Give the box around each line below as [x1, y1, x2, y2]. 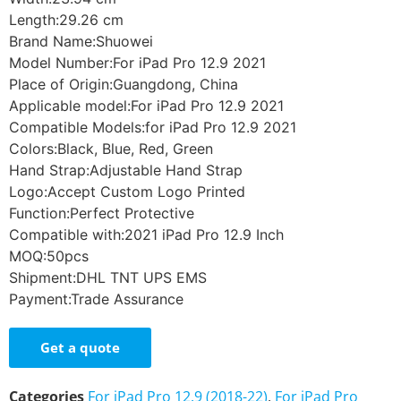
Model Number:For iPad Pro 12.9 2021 [9, 54, 266, 73]
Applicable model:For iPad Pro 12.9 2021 [9, 97, 284, 115]
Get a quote [40, 338, 120, 357]
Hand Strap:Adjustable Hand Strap [9, 161, 243, 180]
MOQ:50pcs [9, 247, 89, 266]
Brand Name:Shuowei [9, 32, 153, 51]
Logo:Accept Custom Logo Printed [9, 183, 245, 201]
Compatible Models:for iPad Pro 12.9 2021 [9, 118, 296, 137]
